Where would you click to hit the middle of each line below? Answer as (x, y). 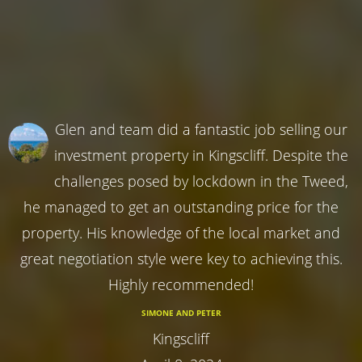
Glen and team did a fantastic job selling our (201, 129)
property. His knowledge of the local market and (181, 232)
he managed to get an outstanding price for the (181, 206)
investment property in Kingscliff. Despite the (201, 155)
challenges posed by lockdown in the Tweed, (201, 181)
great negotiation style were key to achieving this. (181, 258)
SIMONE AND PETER (181, 312)
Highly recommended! (181, 284)
